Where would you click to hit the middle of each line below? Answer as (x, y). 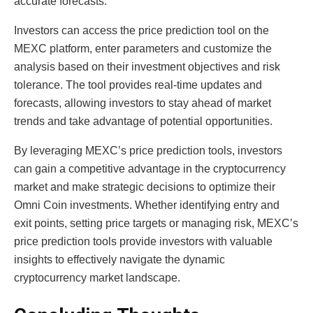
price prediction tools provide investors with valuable (143, 242)
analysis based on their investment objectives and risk (147, 67)
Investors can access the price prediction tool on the (141, 31)
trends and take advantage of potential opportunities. (143, 122)
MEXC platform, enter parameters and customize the (143, 49)
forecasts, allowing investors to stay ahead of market (143, 103)
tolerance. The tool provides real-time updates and (138, 85)
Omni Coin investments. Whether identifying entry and (147, 205)
